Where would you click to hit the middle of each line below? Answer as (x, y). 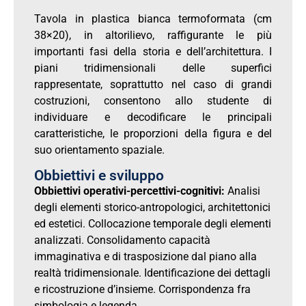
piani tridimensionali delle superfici (153, 68)
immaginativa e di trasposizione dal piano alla (145, 256)
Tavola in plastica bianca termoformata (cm (153, 19)
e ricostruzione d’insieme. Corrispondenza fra (142, 289)
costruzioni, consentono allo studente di (153, 101)
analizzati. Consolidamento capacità (122, 240)
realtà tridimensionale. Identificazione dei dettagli (152, 273)
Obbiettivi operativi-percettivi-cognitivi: (129, 191)
